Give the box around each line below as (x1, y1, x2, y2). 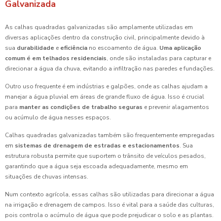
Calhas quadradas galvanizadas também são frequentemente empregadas (5, 131, 215, 140)
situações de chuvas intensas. (5, 173, 88, 181)
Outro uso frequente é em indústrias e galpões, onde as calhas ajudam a (5, 82, 208, 91)
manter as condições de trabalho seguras (19, 103, 143, 111)
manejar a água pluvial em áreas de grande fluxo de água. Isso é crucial (5, 93, 204, 101)
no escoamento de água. (87, 44, 158, 52)
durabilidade (17, 44, 54, 52)
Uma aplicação (158, 44, 201, 52)
